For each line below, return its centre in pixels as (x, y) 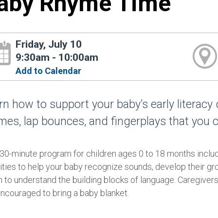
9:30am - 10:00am (57, 57)
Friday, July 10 (49, 44)
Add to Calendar (49, 71)
